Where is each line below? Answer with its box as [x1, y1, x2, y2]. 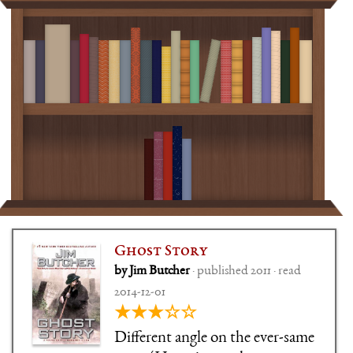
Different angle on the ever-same [114, 329, 315, 347]
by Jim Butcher [114, 264, 193, 278]
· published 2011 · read [192, 264, 302, 278]
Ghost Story [114, 243, 210, 260]
